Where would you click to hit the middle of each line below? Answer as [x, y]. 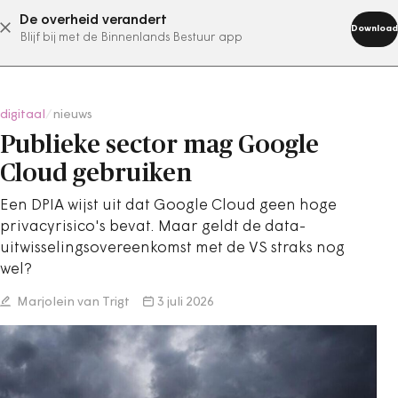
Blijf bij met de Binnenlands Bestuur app [131, 38]
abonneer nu [177, 28]
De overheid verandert [93, 20]
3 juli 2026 [186, 302]
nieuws [72, 115]
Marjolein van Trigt [72, 302]
